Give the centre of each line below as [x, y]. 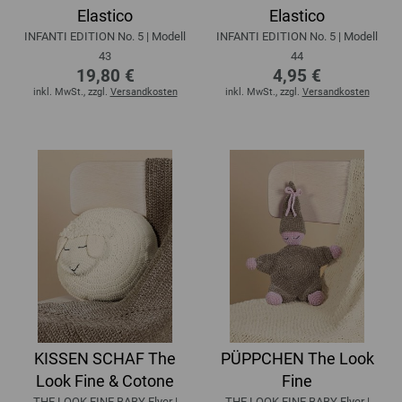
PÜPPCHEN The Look [297, 358]
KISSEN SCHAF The [105, 358]
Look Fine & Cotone [105, 380]
